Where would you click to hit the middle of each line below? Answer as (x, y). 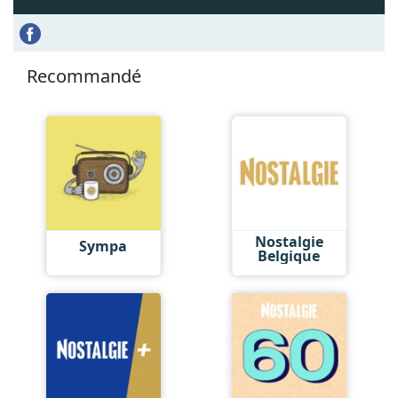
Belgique (289, 255)
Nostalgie (289, 241)
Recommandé (84, 76)
